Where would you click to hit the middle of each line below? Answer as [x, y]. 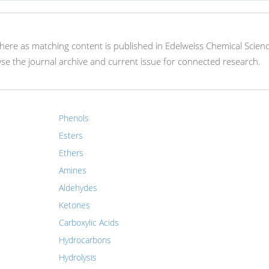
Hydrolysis [77, 257]
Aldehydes [78, 188]
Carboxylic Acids [89, 222]
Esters [71, 135]
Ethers [71, 153]
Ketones [74, 205]
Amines [72, 170]
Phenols [74, 118]
